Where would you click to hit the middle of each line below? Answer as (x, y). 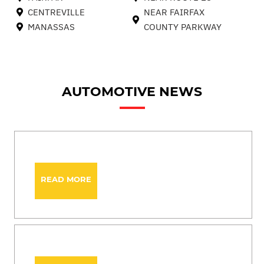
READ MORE (66, 179)
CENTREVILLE (56, 12)
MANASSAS (51, 27)
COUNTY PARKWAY (182, 27)
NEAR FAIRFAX (174, 12)
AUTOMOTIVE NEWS (132, 92)
